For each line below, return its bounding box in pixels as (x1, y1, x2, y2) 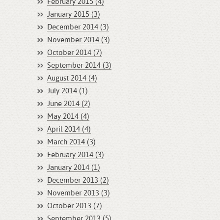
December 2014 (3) (47, 24, 109, 31)
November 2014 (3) (47, 36, 110, 44)
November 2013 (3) (47, 190, 110, 197)
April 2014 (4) (47, 126, 91, 133)
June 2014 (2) (47, 100, 90, 108)
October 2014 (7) (47, 49, 102, 56)
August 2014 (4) (47, 75, 97, 82)
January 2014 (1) (47, 164, 100, 171)
